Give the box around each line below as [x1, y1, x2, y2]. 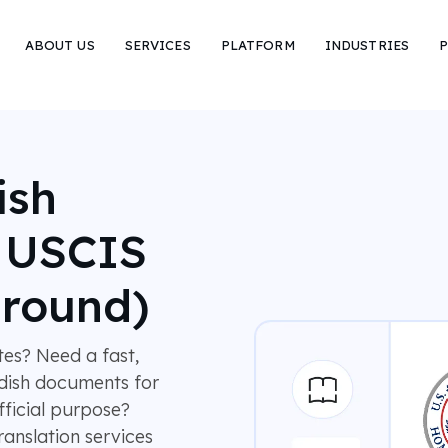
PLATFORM [220, 36, 295, 53]
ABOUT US [24, 36, 95, 53]
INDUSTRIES [324, 36, 410, 53]
